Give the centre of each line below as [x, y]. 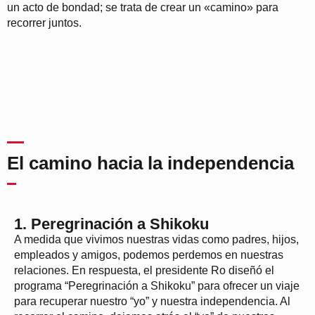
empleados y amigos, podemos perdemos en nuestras [149, 255]
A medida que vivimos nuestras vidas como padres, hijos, [156, 240]
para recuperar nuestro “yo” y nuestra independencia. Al [152, 302]
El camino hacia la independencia [150, 163]
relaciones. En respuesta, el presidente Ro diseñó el [144, 271]
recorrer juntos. [44, 22]
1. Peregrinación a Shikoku [111, 224]
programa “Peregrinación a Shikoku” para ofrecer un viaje [157, 286]
